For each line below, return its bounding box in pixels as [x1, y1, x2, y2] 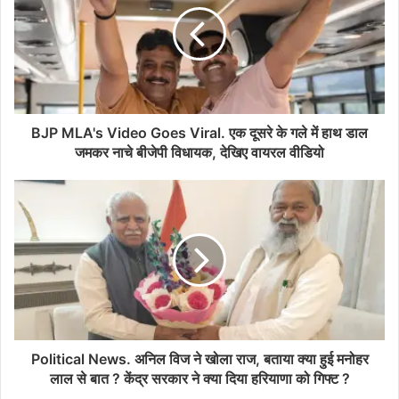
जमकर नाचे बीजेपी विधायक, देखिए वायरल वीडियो [75, 143, 324, 162]
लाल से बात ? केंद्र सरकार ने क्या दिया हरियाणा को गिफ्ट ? [49, 370, 350, 388]
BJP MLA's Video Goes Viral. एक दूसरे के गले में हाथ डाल [31, 124, 368, 142]
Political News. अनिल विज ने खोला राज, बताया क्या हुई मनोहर [30, 350, 369, 369]
